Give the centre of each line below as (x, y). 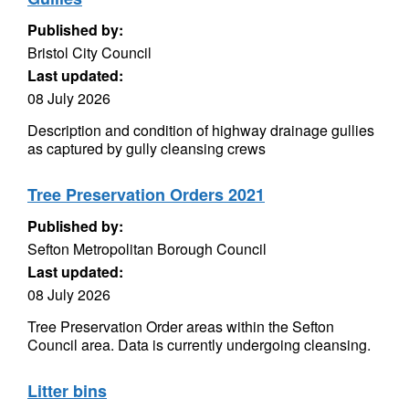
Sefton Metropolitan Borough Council (147, 249)
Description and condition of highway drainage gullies (201, 130)
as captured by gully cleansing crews (147, 148)
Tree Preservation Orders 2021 (146, 194)
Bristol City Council (89, 52)
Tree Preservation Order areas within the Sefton (181, 326)
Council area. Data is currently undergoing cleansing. (199, 345)
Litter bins (67, 391)
